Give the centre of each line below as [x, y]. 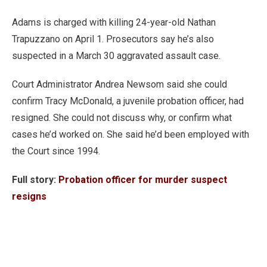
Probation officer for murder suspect [143, 180]
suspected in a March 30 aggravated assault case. [116, 56]
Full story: [35, 180]
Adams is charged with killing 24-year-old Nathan [114, 22]
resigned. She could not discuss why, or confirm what [122, 118]
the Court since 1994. [56, 151]
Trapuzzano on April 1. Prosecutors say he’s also [113, 39]
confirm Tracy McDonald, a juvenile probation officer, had [128, 101]
